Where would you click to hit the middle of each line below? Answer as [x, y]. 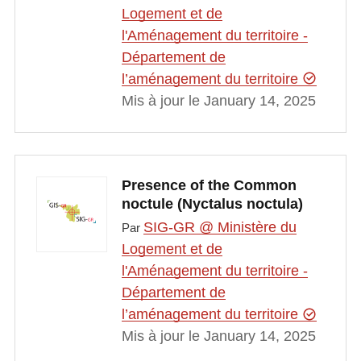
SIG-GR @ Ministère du [220, 228]
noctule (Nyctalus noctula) [212, 203]
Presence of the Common [209, 185]
